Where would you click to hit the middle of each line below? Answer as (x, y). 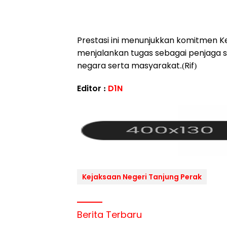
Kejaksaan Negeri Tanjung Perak (142, 177)
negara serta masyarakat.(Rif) (137, 66)
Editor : (92, 88)
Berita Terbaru (109, 215)
